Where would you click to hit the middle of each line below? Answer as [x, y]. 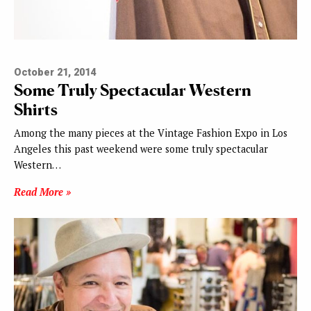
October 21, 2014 [55, 73]
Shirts [36, 110]
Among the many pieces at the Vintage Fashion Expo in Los [151, 133]
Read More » [42, 192]
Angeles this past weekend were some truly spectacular [141, 149]
